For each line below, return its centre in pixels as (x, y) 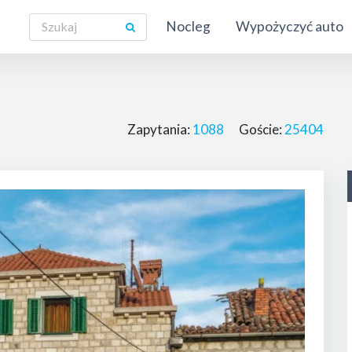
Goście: (260, 129)
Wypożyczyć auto (290, 26)
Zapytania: (159, 129)
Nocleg (189, 26)
